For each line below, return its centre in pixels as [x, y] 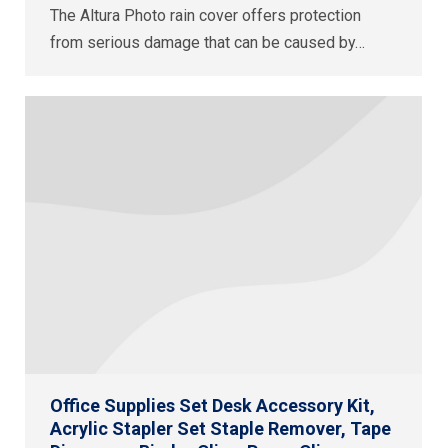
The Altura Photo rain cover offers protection [205, 15]
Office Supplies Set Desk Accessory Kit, [212, 405]
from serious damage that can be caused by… [207, 42]
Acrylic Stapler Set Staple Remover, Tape [220, 428]
